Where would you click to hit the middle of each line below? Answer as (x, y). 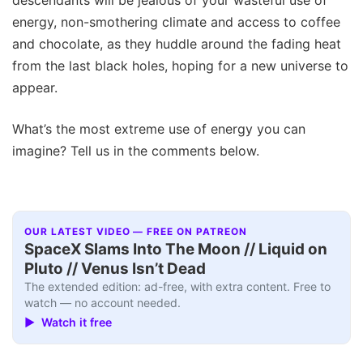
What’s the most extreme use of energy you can (159, 129)
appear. (35, 88)
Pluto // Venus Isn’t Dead (115, 268)
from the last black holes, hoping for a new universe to (180, 66)
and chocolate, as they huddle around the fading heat (177, 44)
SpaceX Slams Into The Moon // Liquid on (176, 249)
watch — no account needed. (103, 302)
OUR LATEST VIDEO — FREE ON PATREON (136, 231)
